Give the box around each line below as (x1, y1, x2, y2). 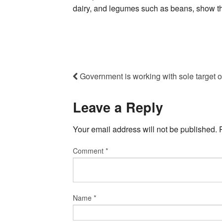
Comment (73, 146, 106, 156)
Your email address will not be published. (73, 123, 217, 135)
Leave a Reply (73, 97, 163, 116)
